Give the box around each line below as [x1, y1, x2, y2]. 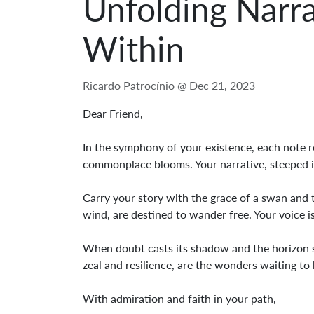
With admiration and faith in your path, [83, 292, 276, 305]
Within [83, 29, 184, 69]
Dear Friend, [83, 107, 143, 120]
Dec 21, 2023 [189, 78, 255, 92]
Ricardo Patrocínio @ [83, 78, 189, 92]
